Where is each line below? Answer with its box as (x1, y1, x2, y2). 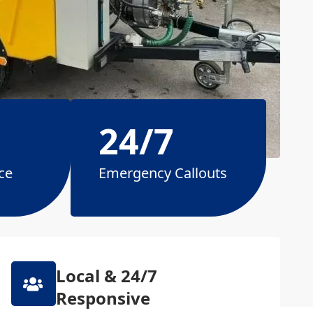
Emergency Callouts (99, 163, 227, 182)
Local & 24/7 (55, 264, 157, 287)
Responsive (55, 286, 150, 310)
